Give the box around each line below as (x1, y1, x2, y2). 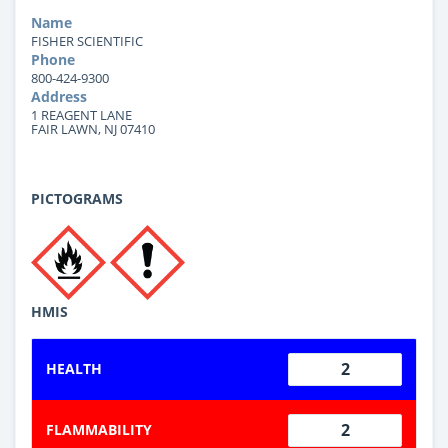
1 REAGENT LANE (31, 105, 132, 124)
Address (31, 86, 87, 106)
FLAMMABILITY (46, 419, 152, 439)
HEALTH (46, 358, 102, 378)
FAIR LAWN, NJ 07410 (31, 119, 155, 138)
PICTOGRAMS (31, 188, 123, 208)
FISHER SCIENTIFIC (31, 31, 143, 50)
